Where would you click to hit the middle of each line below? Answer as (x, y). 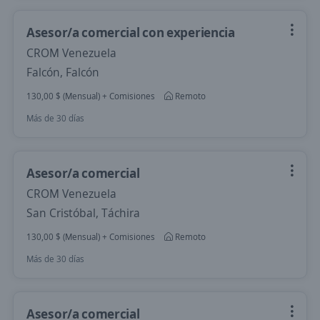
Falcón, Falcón (63, 72)
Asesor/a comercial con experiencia (131, 32)
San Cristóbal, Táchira (83, 213)
